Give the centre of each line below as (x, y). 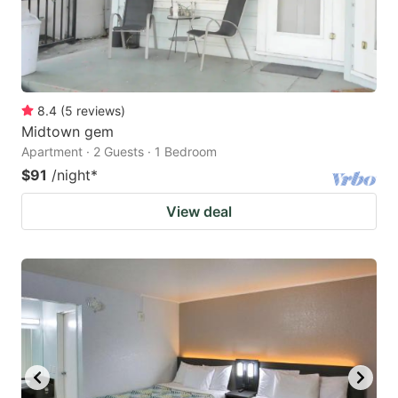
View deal (199, 212)
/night (71, 175)
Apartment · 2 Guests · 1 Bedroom (119, 152)
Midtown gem (68, 132)
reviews (99, 111)
